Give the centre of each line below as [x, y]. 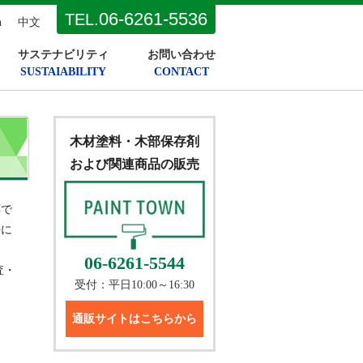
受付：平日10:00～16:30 [135, 284]
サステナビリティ [63, 55]
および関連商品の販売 [135, 164]
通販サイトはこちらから [135, 318]
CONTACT [181, 72]
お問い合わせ [181, 55]
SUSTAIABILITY [63, 72]
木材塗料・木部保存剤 [135, 141]
